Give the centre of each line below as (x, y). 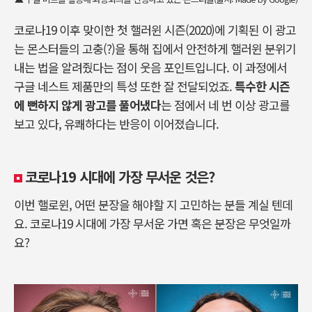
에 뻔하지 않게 (48, 105)
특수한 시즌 (262, 86)
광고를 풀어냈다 (123, 105)
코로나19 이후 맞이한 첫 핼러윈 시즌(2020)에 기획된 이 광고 (155, 30)
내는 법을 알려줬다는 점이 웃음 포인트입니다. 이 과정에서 (150, 67)
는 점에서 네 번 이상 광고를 (225, 105)
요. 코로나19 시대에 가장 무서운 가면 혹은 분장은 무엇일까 (152, 223)
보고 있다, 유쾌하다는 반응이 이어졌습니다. (116, 124)
